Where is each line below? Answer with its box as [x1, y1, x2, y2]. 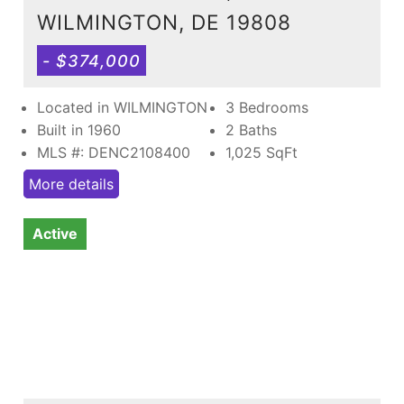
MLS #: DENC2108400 [37, 142, 190, 161]
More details [29, 174, 114, 193]
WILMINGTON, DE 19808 [37, 9, 291, 34]
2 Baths [225, 120, 277, 139]
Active [32, 224, 78, 243]
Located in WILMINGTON [37, 97, 207, 116]
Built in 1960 [37, 120, 121, 139]
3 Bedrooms [225, 97, 308, 116]
